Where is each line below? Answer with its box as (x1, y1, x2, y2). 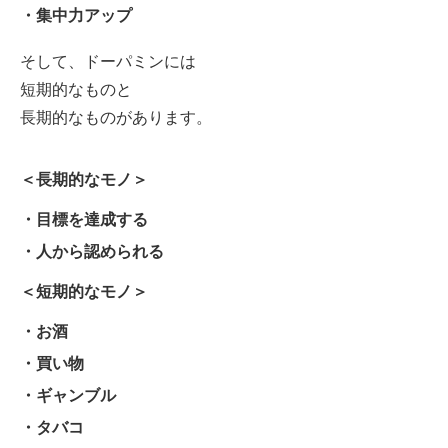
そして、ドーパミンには (20, 48, 196, 72)
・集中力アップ (20, 2, 132, 26)
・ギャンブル (20, 382, 116, 406)
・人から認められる (20, 238, 164, 262)
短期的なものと (20, 76, 132, 100)
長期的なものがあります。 (20, 104, 212, 128)
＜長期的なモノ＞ (20, 166, 148, 190)
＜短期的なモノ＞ (20, 278, 148, 302)
